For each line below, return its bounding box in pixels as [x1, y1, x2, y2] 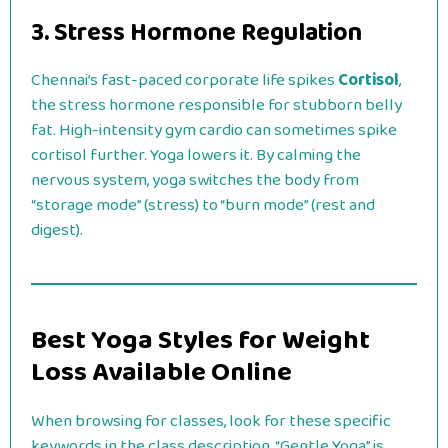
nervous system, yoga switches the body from [31, 167, 359, 194]
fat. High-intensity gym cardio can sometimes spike [31, 117, 397, 144]
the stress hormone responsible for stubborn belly [31, 92, 402, 119]
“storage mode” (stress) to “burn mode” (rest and [31, 192, 375, 219]
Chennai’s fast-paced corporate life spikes [31, 67, 338, 94]
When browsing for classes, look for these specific [31, 408, 391, 435]
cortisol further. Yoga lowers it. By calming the [31, 142, 361, 169]
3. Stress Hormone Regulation [31, 13, 362, 53]
